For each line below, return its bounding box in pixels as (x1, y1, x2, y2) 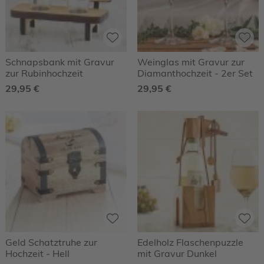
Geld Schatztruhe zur (5, 236, 97, 249)
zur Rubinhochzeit (5, 67, 83, 79)
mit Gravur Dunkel (137, 247, 217, 260)
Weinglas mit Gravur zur (137, 55, 245, 68)
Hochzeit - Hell (5, 247, 70, 260)
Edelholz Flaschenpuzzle (137, 236, 243, 249)
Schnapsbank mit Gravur (5, 55, 114, 68)
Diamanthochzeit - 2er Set (137, 67, 253, 79)
